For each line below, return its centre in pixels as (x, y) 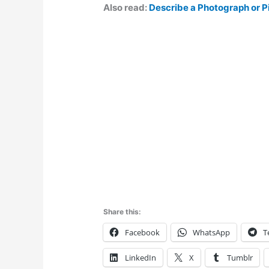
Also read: (126, 7)
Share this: (122, 211)
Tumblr (240, 257)
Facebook (143, 232)
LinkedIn (141, 257)
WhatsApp (212, 232)
